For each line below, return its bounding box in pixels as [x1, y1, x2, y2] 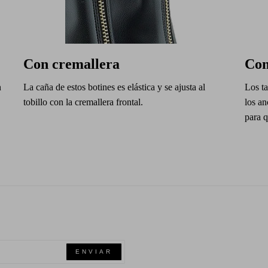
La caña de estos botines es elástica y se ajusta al [23, 82, 205, 92]
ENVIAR [75, 248, 112, 255]
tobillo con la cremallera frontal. [23, 97, 143, 107]
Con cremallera [23, 56, 120, 72]
